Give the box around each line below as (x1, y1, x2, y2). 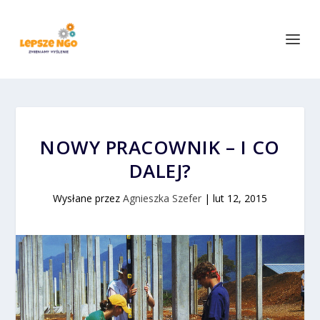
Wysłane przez (53, 191, 123, 205)
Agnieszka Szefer (123, 191, 201, 205)
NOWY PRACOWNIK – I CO (40, 134, 280, 160)
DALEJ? (129, 158, 191, 184)
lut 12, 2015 (213, 191, 267, 205)
